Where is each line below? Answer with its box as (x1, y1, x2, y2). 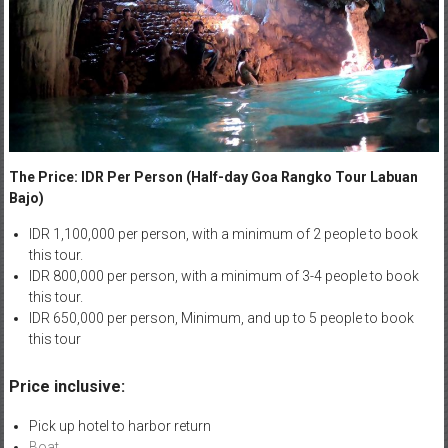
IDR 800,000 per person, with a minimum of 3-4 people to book (28, 267, 419, 284)
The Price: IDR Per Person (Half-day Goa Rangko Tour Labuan (8, 168, 418, 185)
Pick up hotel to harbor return (28, 417, 211, 434)
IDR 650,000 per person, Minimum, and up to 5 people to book (28, 309, 414, 326)
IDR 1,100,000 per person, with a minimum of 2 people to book (28, 225, 418, 242)
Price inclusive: (8, 376, 125, 396)
